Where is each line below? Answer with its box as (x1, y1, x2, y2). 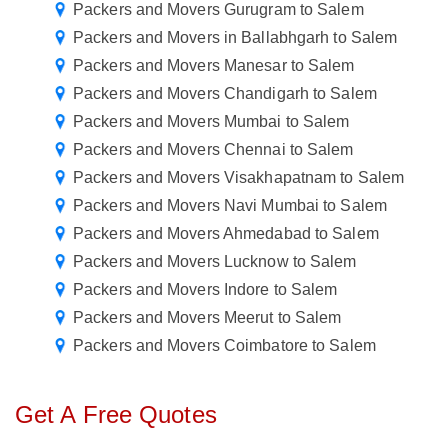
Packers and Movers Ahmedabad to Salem (73, 225, 379, 243)
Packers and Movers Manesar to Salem (73, 57, 355, 75)
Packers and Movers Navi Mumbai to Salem (73, 197, 387, 215)
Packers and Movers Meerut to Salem (73, 309, 342, 327)
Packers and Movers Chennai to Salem (73, 141, 354, 159)
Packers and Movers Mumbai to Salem (73, 113, 350, 131)
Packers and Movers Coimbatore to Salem (73, 337, 376, 355)
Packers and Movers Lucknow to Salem (73, 253, 357, 271)
